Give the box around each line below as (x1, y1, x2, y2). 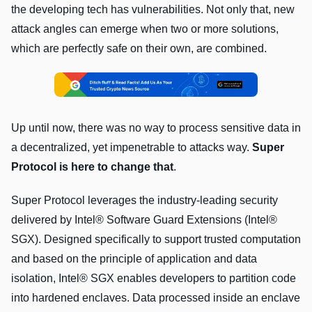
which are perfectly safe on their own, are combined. (11, 42, 267, 54)
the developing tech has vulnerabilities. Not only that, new (11, 3, 295, 15)
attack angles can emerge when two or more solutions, (11, 22, 279, 35)
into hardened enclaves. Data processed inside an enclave (11, 292, 300, 304)
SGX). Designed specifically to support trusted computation (11, 233, 301, 246)
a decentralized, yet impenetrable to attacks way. (11, 141, 252, 154)
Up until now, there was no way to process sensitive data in (11, 122, 301, 134)
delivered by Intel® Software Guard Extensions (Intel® (11, 214, 277, 226)
